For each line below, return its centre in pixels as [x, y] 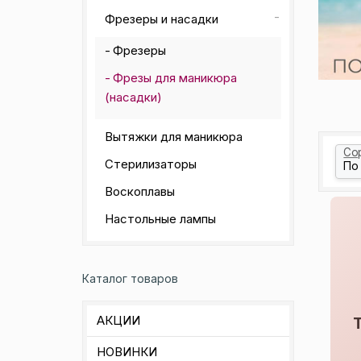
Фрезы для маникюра [175, 78]
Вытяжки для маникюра [174, 137]
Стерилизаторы [151, 164]
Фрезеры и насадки [162, 19]
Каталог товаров [130, 278]
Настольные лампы [160, 219]
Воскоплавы [140, 191]
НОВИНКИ [127, 352]
